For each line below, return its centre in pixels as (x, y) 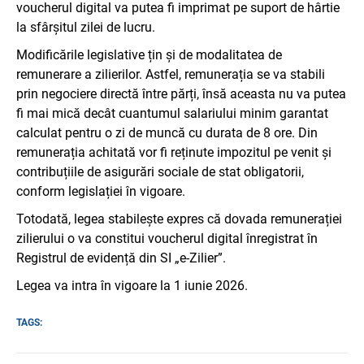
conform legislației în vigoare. (101, 191)
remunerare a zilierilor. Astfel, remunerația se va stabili (171, 74)
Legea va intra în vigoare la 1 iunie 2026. (132, 285)
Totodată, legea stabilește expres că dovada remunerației (179, 219)
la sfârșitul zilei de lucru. (86, 27)
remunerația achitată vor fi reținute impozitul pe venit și (174, 152)
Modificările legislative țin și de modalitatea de (149, 54)
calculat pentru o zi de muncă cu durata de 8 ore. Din (167, 132)
